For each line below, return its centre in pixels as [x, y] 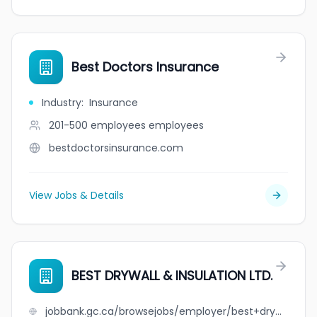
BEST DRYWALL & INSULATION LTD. [172, 276]
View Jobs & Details [76, 195]
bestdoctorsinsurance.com [116, 148]
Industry [62, 103]
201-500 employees [97, 125]
